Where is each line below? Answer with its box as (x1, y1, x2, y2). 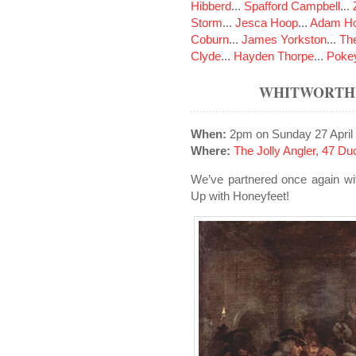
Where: (191, 144, 230, 157)
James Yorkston (242, 33, 327, 46)
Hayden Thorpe (234, 49, 314, 63)
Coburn (191, 33, 229, 46)
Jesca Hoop (235, 16, 298, 29)
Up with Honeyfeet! (191, 189, 289, 203)
